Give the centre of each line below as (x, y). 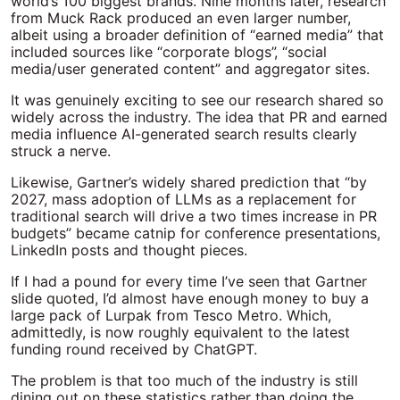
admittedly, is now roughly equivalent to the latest (180, 333)
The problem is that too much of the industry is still (184, 381)
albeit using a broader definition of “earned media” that (197, 35)
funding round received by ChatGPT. (134, 350)
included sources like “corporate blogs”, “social (169, 52)
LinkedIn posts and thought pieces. (129, 250)
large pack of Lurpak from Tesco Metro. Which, (171, 316)
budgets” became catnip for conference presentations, (196, 233)
